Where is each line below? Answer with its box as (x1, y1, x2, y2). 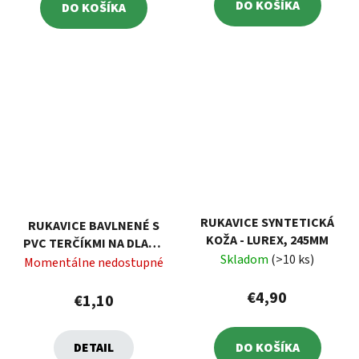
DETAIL (74, 338, 114, 357)
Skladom (220, 250, 271, 268)
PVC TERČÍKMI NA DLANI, (22, 234, 165, 252)
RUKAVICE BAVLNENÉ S (28, 216, 159, 235)
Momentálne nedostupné (24, 253, 163, 272)
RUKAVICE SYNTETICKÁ (200, 213, 334, 232)
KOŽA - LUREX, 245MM (206, 231, 329, 249)
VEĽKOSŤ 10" (56, 252, 131, 270)
